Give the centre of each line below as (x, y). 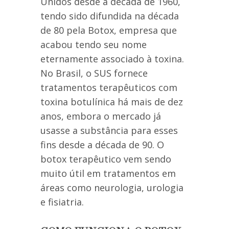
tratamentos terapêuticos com (109, 88)
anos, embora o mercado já (101, 116)
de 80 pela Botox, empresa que (109, 30)
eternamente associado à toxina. (112, 59)
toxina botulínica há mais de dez (112, 102)
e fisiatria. (62, 202)
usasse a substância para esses (109, 131)
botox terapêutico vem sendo (106, 159)
